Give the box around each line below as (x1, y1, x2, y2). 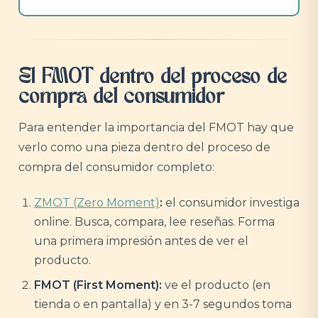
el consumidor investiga (163, 196, 300, 209)
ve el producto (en (162, 278, 270, 292)
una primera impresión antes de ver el (34, 234, 248, 248)
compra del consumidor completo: (18, 160, 214, 174)
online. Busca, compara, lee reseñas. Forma (34, 215, 275, 229)
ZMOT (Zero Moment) (34, 196, 160, 209)
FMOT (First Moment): (34, 278, 162, 292)
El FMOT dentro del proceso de (18, 67, 287, 89)
